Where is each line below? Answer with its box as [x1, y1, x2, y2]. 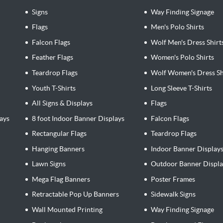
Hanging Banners [31, 144, 85, 153]
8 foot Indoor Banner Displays [31, 114, 124, 122]
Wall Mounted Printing [31, 206, 103, 214]
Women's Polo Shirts [150, 53, 214, 62]
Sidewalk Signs [150, 190, 196, 199]
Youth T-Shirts [31, 84, 76, 92]
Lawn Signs [31, 160, 66, 168]
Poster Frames [150, 175, 195, 183]
